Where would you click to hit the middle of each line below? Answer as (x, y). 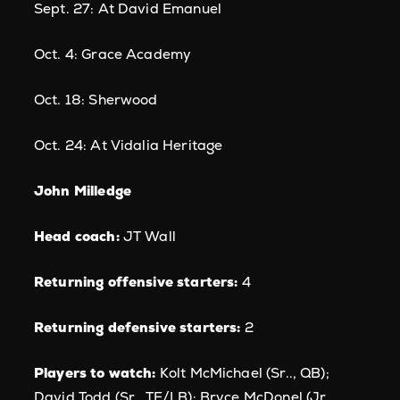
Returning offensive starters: (136, 282)
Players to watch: (97, 373)
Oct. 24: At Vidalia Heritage (129, 145)
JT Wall (147, 236)
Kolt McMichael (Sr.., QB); (244, 373)
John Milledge (83, 191)
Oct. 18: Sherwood (96, 100)
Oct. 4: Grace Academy (113, 54)
